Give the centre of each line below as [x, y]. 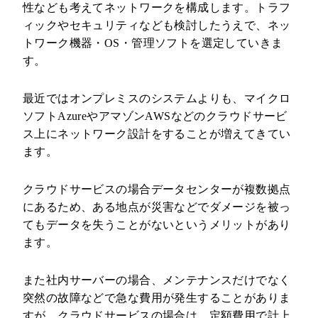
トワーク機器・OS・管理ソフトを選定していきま [153, 43]
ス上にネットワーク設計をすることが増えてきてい [157, 133]
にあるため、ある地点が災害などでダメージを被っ [157, 207]
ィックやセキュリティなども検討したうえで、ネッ [157, 25]
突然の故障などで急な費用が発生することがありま [157, 297]
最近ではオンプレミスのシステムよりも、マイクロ [157, 98]
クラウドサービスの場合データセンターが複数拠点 [157, 189]
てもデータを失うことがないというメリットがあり [157, 224]
